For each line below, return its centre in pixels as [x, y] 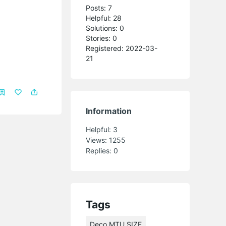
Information [109, 111]
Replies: [100, 151]
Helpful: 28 [104, 18]
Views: [98, 140]
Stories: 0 [102, 38]
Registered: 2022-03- [122, 48]
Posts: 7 [99, 8]
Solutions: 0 [105, 28]
